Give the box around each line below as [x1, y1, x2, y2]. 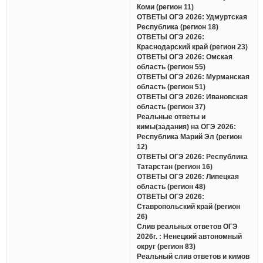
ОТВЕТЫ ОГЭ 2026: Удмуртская [137, 13, 248, 21]
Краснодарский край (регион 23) [137, 43, 248, 50]
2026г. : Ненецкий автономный [137, 232, 242, 240]
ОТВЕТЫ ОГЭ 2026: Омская [137, 53, 233, 60]
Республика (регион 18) [137, 23, 219, 31]
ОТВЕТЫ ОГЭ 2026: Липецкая [137, 173, 240, 180]
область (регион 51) [137, 83, 206, 90]
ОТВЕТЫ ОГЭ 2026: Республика [137, 153, 248, 160]
